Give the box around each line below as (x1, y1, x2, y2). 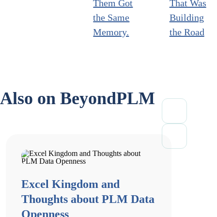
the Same (93, 12, 130, 23)
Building (169, 12, 204, 23)
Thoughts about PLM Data (21, 193, 155, 205)
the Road (169, 27, 204, 37)
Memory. (93, 27, 129, 37)
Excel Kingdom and (21, 178, 120, 190)
